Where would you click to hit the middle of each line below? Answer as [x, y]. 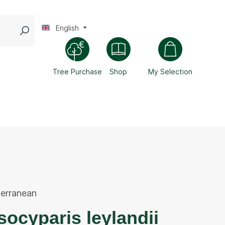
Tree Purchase [77, 71]
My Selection [170, 71]
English [67, 28]
